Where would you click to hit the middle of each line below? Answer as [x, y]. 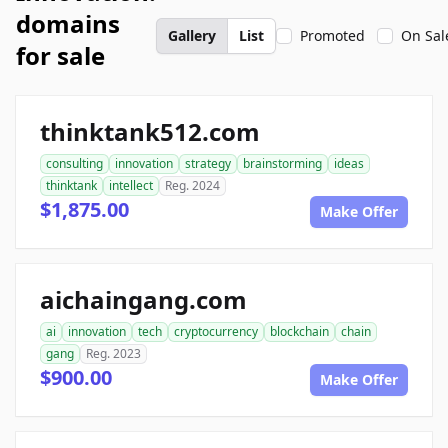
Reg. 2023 [113, 353]
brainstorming [282, 163]
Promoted [332, 35]
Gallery [192, 35]
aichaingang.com [143, 299]
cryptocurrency [216, 331]
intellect [131, 185]
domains [68, 23]
